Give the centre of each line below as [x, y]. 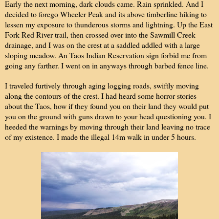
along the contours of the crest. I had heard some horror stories [101, 95]
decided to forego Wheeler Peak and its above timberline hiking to [106, 14]
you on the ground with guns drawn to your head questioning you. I [108, 116]
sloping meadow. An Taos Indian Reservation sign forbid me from [106, 55]
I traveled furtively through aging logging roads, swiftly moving [102, 85]
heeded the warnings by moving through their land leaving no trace [108, 126]
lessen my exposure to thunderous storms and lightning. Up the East [109, 24]
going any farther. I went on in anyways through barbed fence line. [107, 65]
